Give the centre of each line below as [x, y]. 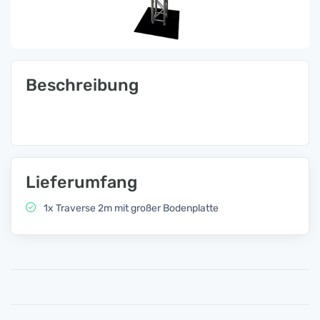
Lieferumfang [81, 182]
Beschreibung [82, 85]
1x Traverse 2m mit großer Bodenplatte [130, 208]
